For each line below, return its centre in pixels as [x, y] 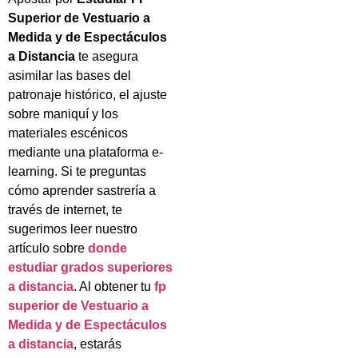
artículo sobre [48, 249]
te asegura [107, 57]
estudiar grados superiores [90, 268]
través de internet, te [65, 210]
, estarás [97, 344]
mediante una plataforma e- [86, 153]
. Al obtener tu [114, 287]
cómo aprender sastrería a [82, 191]
